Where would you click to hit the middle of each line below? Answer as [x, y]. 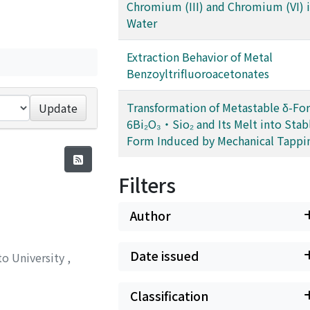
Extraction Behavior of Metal [200, 57]
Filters [147, 185]
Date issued [165, 256]
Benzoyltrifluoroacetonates [198, 73]
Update [58, 108]
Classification [169, 296]
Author [151, 216]
